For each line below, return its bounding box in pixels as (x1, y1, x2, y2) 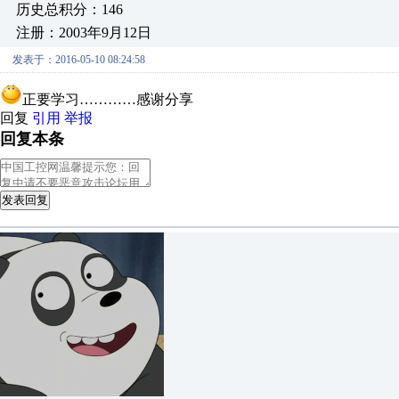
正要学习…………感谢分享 (22, 92, 193, 107)
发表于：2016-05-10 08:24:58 (12, 53, 145, 66)
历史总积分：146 (16, 2, 123, 17)
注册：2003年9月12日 (16, 25, 151, 40)
